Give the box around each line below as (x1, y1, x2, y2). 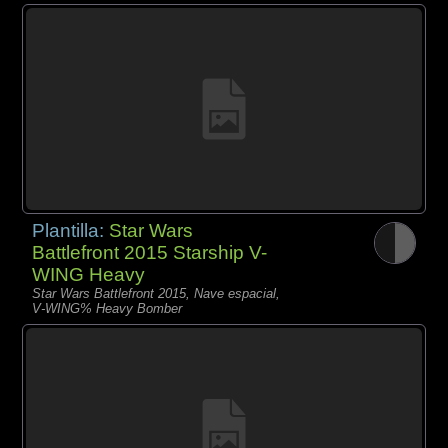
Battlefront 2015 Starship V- (32, 242, 268, 264)
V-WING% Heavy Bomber (32, 301, 183, 317)
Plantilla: (32, 220, 110, 242)
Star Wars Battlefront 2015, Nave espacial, (32, 286, 281, 302)
